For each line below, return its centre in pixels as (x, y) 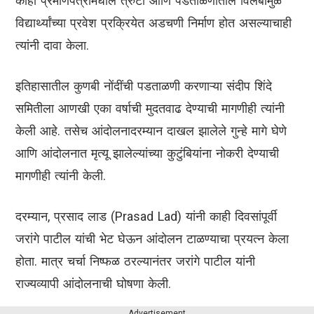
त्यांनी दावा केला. (52, 46)
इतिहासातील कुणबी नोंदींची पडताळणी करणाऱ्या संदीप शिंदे (144, 86)
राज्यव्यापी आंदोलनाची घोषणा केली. (93, 284)
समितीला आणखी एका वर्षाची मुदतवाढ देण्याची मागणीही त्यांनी (150, 109)
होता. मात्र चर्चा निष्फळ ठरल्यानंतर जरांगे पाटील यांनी (135, 261)
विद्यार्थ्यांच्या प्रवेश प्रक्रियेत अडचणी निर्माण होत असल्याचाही (153, 23)
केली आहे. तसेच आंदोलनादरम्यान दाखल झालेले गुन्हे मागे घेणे (151, 131)
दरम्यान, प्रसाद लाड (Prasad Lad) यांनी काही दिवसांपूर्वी (146, 217)
